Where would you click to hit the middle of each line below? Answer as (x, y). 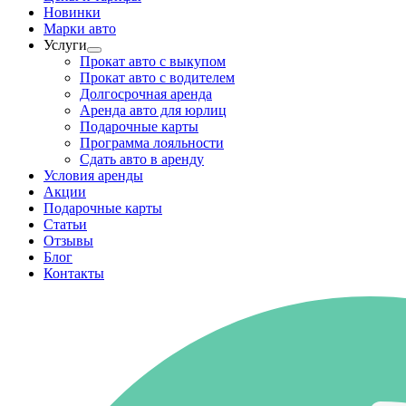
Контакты (74, 273)
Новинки (72, 12)
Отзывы (68, 241)
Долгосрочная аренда (146, 94)
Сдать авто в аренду (142, 159)
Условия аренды (93, 175)
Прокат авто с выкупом (153, 61)
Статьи (65, 224)
